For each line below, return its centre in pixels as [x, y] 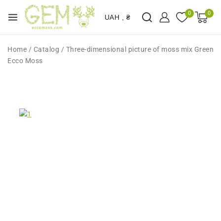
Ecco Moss [25, 60]
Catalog [46, 49]
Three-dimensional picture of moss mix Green [140, 49]
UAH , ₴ [117, 17]
